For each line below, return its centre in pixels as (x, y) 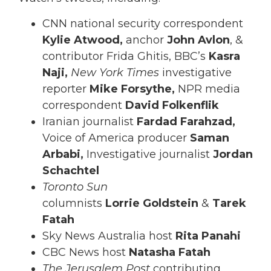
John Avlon (198, 40)
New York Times (116, 72)
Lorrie (122, 203)
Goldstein (172, 203)
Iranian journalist (90, 121)
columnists (72, 203)
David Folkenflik (172, 105)
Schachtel (71, 170)
